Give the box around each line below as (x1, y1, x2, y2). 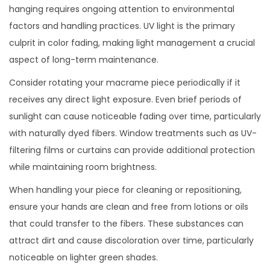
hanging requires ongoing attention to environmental (9, 2, 234, 15)
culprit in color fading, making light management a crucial (9, 36, 255, 49)
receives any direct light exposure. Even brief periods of (9, 93, 242, 105)
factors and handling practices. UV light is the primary (9, 19, 235, 32)
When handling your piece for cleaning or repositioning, (9, 183, 242, 196)
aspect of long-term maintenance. (9, 53, 159, 66)
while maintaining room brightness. (9, 160, 157, 173)
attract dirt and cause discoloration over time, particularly (9, 234, 254, 246)
